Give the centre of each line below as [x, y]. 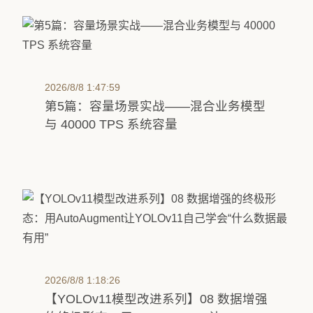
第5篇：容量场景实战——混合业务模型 [155, 106]
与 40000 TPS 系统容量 [111, 124]
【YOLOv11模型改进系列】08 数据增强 [156, 299]
